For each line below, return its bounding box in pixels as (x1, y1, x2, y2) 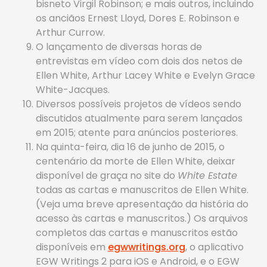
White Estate (178, 169, 237, 182)
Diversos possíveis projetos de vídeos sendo (36, 97, 241, 111)
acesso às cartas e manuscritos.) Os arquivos (36, 212, 248, 225)
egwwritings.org (108, 240, 185, 254)
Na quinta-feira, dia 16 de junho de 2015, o (36, 140, 225, 154)
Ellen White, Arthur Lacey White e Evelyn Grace (36, 69, 255, 82)
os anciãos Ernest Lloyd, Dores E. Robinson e (36, 11, 240, 25)
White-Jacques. (36, 83, 110, 97)
